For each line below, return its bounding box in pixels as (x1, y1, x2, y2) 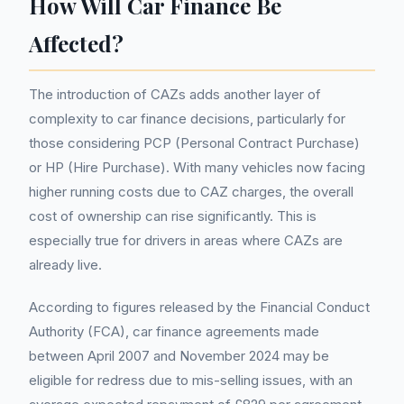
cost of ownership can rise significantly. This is (29, 207, 317, 225)
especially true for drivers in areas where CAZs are (29, 232, 343, 249)
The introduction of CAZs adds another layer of (29, 86, 321, 103)
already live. (29, 256, 102, 273)
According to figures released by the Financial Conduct (29, 298, 370, 316)
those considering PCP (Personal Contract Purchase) (29, 134, 360, 151)
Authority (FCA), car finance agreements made (29, 323, 319, 340)
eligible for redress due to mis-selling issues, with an (29, 372, 353, 389)
